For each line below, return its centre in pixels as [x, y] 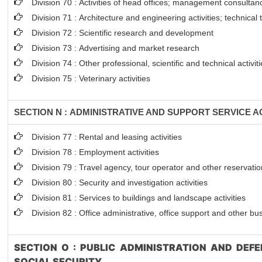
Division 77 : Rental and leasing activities [107, 137]
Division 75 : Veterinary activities [91, 78]
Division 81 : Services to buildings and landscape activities [139, 198]
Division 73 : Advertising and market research [116, 48]
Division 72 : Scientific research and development [124, 33]
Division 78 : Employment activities [96, 152]
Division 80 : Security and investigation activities [120, 182]
